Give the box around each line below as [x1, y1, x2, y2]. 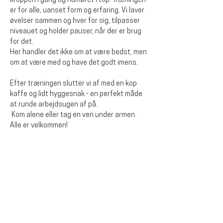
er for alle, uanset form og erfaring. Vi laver [10, 7, 146, 14]
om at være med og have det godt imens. [10, 59, 139, 67]
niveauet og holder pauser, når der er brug [10, 28, 143, 35]
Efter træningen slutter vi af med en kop [10, 80, 138, 88]
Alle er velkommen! [10, 122, 68, 129]
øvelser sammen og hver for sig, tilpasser [10, 17, 141, 25]
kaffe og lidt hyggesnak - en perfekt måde [10, 91, 144, 98]
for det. [10, 38, 33, 46]
